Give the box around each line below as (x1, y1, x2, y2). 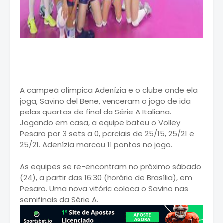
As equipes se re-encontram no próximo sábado (20, 161, 201, 172)
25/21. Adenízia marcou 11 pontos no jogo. (20, 139, 172, 150)
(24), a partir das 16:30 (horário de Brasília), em (20, 172, 192, 183)
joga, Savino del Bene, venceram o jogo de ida (20, 95, 191, 106)
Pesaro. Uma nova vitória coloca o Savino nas (20, 183, 188, 194)
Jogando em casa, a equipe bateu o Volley (20, 117, 180, 128)
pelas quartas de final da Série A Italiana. (20, 106, 171, 117)
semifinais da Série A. (20, 194, 98, 205)
